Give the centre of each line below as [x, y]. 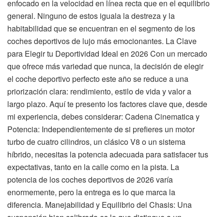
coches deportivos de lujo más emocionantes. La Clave [102, 41]
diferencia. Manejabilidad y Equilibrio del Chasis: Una [100, 205]
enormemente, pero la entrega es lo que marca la [91, 192]
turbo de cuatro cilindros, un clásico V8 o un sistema [96, 142]
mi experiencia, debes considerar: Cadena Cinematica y [103, 117]
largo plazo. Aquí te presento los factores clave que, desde [107, 104]
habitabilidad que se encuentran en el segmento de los [101, 29]
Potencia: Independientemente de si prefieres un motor [101, 129]
